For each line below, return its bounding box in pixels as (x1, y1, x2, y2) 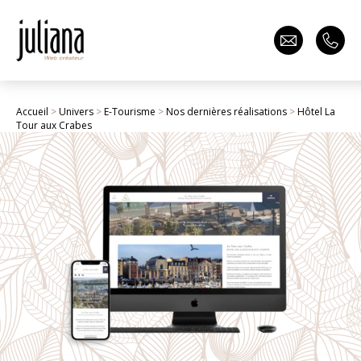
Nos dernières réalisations (166, 105, 287, 118)
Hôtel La (297, 105, 335, 118)
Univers (59, 105, 93, 118)
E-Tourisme (104, 105, 156, 118)
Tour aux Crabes (16, 118, 92, 132)
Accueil (16, 105, 48, 118)
